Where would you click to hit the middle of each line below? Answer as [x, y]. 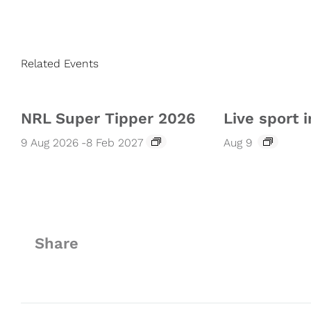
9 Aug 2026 [50, 143]
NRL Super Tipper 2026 [108, 119]
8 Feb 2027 [115, 143]
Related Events [60, 64]
